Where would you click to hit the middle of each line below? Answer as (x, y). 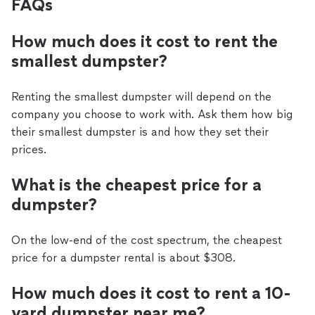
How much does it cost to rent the (144, 41)
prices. (29, 149)
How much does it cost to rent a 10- (151, 293)
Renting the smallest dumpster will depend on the (141, 97)
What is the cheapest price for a (136, 185)
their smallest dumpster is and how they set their (140, 132)
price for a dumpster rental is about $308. (123, 258)
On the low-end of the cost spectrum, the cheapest (147, 240)
